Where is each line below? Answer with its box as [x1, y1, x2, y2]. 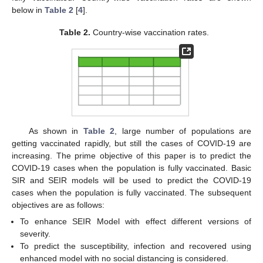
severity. [20, 228, 51, 238]
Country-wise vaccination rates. [90, 27, 209, 37]
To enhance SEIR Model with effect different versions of [20, 216, 251, 226]
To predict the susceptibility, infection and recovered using [20, 241, 251, 251]
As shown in [28, 126, 83, 136]
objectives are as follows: [12, 200, 104, 210]
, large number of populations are [114, 126, 252, 136]
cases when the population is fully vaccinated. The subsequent [12, 187, 251, 197]
